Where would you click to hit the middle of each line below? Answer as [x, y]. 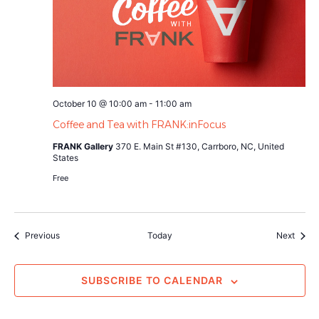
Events [72, 235]
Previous [42, 236]
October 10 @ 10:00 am [99, 104]
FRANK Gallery [84, 147]
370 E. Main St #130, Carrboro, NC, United [199, 147]
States [65, 158]
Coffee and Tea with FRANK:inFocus [139, 125]
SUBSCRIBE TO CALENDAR [152, 281]
